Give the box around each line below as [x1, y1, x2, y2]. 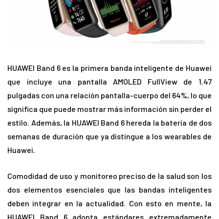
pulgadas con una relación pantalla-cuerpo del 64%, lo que [7, 90, 212, 100]
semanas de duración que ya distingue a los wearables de [7, 131, 212, 141]
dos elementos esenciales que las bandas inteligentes [7, 185, 212, 195]
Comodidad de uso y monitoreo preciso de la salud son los [7, 171, 212, 181]
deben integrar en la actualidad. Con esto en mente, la [7, 198, 212, 208]
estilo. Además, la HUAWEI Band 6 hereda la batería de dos [7, 118, 212, 128]
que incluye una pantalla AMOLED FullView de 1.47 [7, 77, 212, 87]
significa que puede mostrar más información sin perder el [7, 104, 212, 114]
